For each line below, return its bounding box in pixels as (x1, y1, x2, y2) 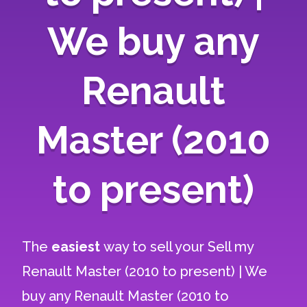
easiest (51, 238, 104, 255)
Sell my (208, 238, 254, 255)
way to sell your (103, 238, 208, 255)
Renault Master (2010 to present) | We (22, 263, 268, 280)
